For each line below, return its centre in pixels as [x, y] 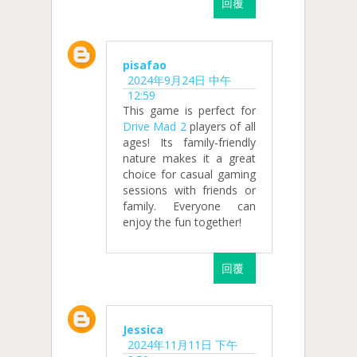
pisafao [145, 65]
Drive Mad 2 [155, 126]
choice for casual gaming [189, 174]
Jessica [143, 330]
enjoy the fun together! [182, 222]
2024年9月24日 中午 [179, 80]
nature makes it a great [189, 158]
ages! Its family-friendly [189, 142]
